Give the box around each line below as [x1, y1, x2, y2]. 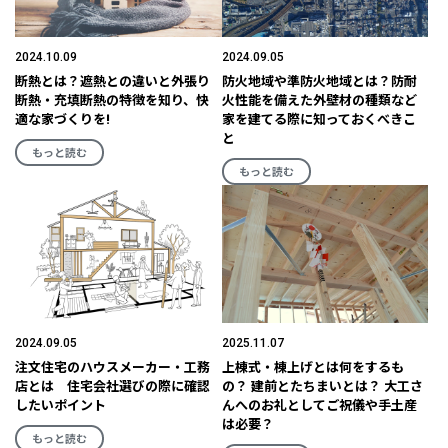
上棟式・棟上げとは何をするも [221, 359, 404, 375]
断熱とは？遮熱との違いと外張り [15, 74, 210, 90]
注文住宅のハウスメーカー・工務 [15, 359, 210, 375]
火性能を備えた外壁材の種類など [221, 93, 417, 109]
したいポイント [15, 397, 106, 413]
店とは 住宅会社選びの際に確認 [15, 378, 210, 394]
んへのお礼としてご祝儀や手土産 [221, 397, 417, 413]
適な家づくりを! [15, 112, 110, 128]
